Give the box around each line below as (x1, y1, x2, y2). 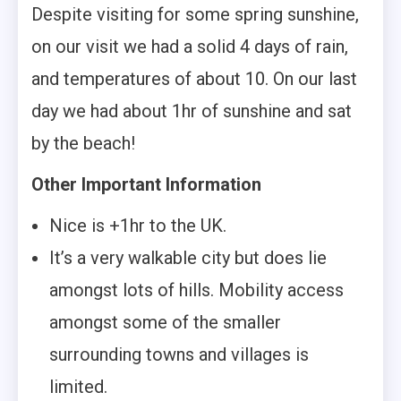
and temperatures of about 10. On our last (31, 68, 357, 90)
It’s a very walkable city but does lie (49, 247, 327, 269)
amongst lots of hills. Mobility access (49, 279, 344, 302)
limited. (49, 376, 107, 398)
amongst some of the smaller (49, 311, 281, 334)
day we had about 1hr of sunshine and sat (31, 100, 352, 123)
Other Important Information (31, 174, 261, 196)
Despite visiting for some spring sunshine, (31, 4, 359, 26)
